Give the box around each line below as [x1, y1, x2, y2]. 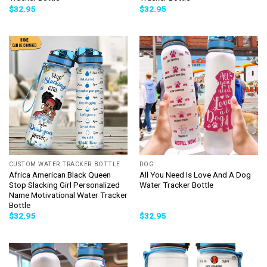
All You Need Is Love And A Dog [139, 169, 251, 179]
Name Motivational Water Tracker [8, 190, 128, 200]
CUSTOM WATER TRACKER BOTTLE [8, 161, 120, 168]
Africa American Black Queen [8, 169, 111, 179]
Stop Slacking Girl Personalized [8, 179, 120, 190]
